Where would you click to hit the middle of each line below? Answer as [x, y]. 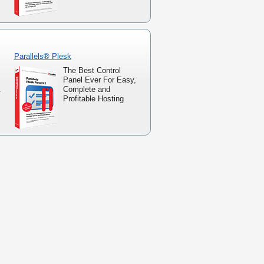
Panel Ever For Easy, [99, 80]
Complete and [86, 90]
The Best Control [92, 71]
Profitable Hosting [93, 99]
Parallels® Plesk [42, 57]
